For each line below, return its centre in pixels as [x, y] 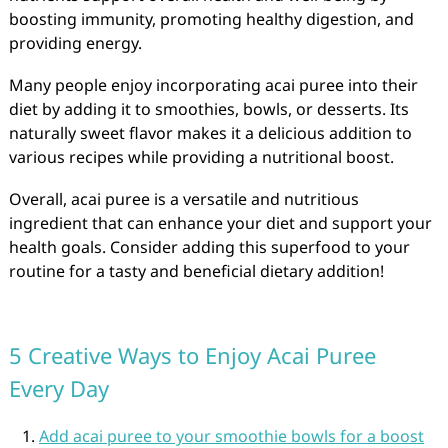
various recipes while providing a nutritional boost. [201, 157]
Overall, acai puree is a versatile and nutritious [183, 199]
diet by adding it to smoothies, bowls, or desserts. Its [208, 109]
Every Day [58, 388]
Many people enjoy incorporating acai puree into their [213, 85]
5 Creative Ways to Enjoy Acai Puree [192, 355]
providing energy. [75, 43]
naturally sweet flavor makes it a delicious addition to [210, 133]
